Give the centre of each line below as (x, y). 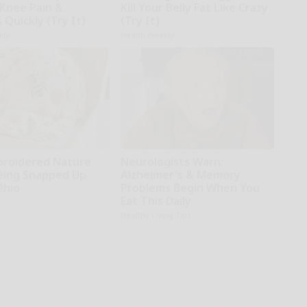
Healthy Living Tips (156, 214)
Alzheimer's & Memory (180, 174)
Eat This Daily (156, 200)
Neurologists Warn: (172, 161)
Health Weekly (147, 34)
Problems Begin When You (190, 187)
